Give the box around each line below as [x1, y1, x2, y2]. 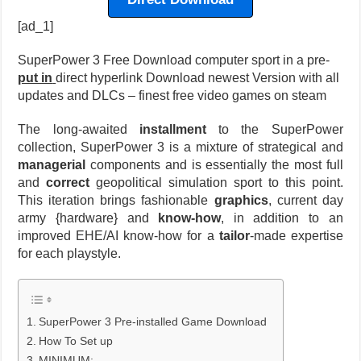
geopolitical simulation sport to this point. [89, 176, 343, 189]
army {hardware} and [18, 211, 159, 225]
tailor [218, 229, 250, 243]
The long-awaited [18, 122, 139, 136]
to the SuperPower [205, 122, 343, 136]
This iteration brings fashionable [18, 193, 214, 207]
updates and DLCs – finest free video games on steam [18, 89, 327, 102]
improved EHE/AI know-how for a [18, 229, 219, 243]
